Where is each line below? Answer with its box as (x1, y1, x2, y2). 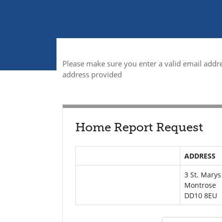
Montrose (184, 180, 216, 190)
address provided (62, 69, 122, 79)
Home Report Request (75, 120, 203, 134)
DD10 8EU (184, 191, 217, 200)
